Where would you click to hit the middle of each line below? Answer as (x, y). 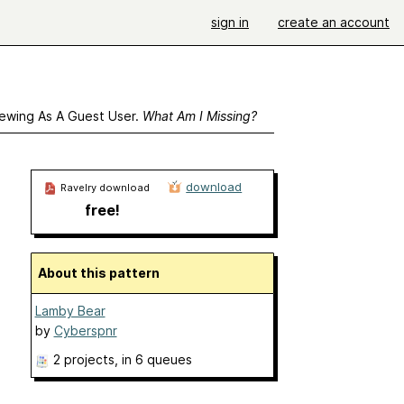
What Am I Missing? (199, 116)
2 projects (83, 359)
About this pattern (103, 273)
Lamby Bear (70, 311)
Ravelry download (103, 188)
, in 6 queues (153, 359)
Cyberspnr (85, 331)
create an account (334, 22)
